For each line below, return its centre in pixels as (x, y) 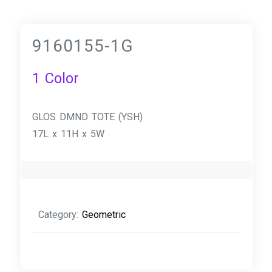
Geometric (104, 214)
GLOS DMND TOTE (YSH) (88, 117)
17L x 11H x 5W (69, 134)
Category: (60, 214)
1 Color (56, 78)
